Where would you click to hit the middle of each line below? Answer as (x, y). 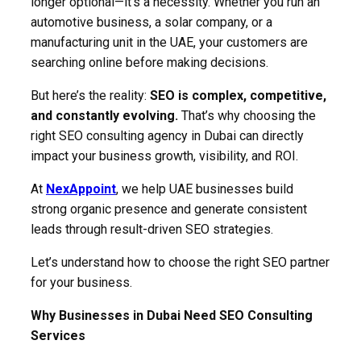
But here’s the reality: (90, 95)
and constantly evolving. (104, 115)
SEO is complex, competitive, (238, 95)
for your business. (81, 282)
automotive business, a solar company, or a (151, 22)
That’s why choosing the (247, 115)
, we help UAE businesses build (205, 189)
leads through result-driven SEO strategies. (152, 229)
